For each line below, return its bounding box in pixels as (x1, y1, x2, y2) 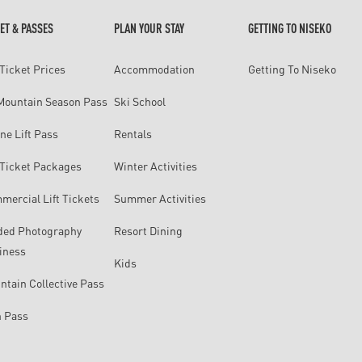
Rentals (114, 126, 153, 141)
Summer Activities (114, 191, 207, 205)
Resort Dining (114, 223, 183, 238)
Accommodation (114, 61, 196, 76)
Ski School (114, 94, 166, 108)
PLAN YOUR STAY (114, 20, 185, 36)
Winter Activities (114, 158, 198, 173)
